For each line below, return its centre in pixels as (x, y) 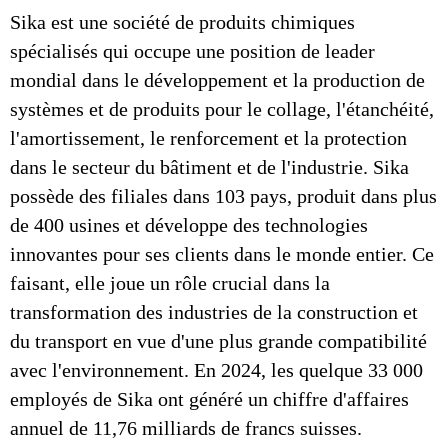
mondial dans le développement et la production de (217, 80)
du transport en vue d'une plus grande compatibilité (218, 341)
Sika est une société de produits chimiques (182, 22)
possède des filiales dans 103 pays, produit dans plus (223, 196)
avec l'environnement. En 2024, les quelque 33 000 (216, 370)
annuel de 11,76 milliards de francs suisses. (186, 428)
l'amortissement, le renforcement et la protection (208, 138)
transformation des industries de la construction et (214, 312)
